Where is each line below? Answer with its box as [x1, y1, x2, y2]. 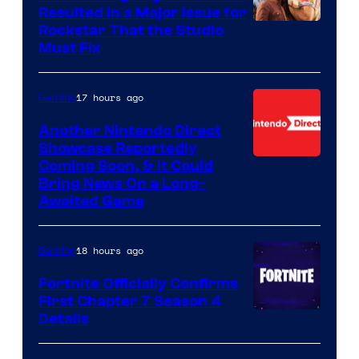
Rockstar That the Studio [38, 22, 224, 40]
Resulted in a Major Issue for [38, 4, 247, 22]
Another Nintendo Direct [38, 122, 221, 140]
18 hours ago [76, 244, 143, 258]
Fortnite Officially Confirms [38, 275, 238, 293]
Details [38, 310, 89, 329]
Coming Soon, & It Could [38, 157, 213, 175]
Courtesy [252, 309, 316, 332]
